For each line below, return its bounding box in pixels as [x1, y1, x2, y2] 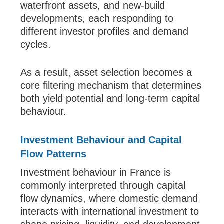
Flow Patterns [20, 148, 87, 160]
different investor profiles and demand [20, 26, 189, 37]
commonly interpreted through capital [20, 180, 186, 191]
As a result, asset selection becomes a [20, 67, 192, 78]
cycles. [20, 39, 51, 50]
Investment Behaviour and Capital [20, 134, 182, 146]
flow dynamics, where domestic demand [20, 193, 198, 204]
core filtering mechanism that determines [20, 80, 202, 91]
